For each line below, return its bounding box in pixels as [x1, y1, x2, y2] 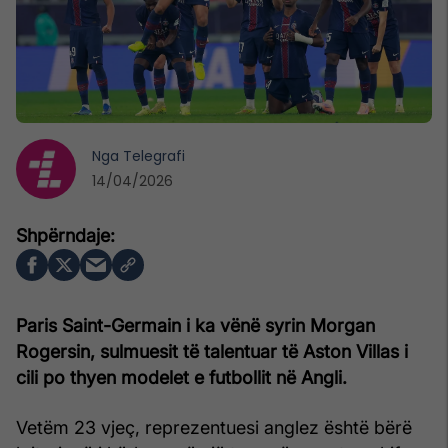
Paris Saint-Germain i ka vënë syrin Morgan [16, 314, 375, 336]
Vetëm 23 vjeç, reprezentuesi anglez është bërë [16, 416, 412, 438]
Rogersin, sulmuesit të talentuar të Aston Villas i [16, 340, 408, 362]
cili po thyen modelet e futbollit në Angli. [16, 366, 347, 388]
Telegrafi [123, 145, 185, 166]
